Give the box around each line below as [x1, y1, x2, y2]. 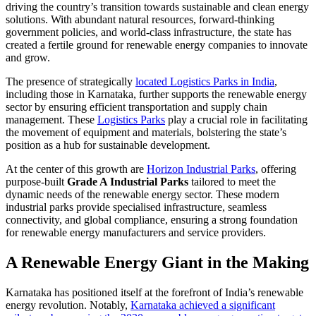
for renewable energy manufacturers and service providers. [6, 226, 266, 238]
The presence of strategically [6, 75, 135, 87]
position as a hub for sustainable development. [6, 138, 210, 151]
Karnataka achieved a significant [130, 298, 275, 311]
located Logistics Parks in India [135, 75, 274, 87]
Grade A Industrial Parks [67, 175, 188, 188]
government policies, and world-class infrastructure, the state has [6, 25, 291, 38]
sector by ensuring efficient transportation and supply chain [6, 100, 267, 113]
